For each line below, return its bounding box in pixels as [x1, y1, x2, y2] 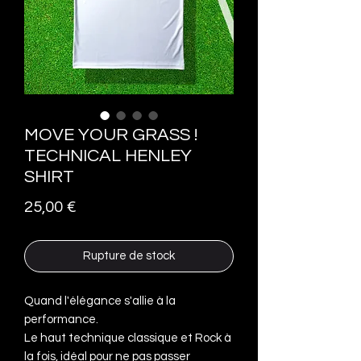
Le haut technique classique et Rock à [24, 331, 231, 344]
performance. [24, 313, 98, 326]
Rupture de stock [83, 249, 175, 262]
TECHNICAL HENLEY [24, 146, 192, 165]
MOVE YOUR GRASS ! [24, 125, 197, 144]
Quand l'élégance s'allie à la [24, 294, 176, 307]
